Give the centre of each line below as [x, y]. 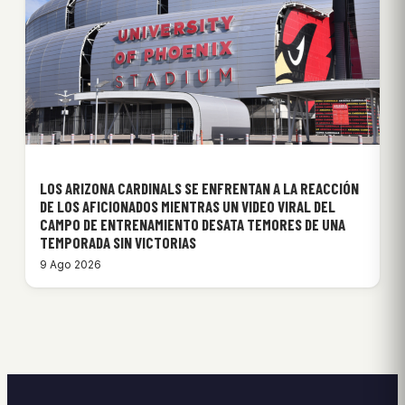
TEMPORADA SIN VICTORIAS [118, 243]
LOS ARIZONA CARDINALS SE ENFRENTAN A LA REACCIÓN [199, 188]
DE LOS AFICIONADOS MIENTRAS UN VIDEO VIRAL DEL [188, 207]
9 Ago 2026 [71, 265]
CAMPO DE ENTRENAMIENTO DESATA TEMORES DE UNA [193, 225]
